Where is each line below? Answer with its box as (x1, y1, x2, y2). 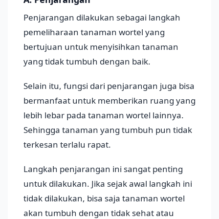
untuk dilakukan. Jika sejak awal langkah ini (23, 178, 192, 190)
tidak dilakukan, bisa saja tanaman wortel (23, 193, 185, 204)
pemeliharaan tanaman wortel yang (23, 26, 165, 38)
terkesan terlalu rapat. (23, 139, 111, 151)
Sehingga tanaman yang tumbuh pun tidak (23, 124, 192, 136)
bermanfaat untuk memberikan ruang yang (23, 95, 196, 107)
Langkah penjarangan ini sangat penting (23, 163, 183, 175)
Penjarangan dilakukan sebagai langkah (23, 12, 180, 23)
